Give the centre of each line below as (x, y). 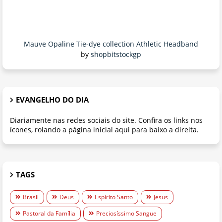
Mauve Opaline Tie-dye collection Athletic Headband (111, 44)
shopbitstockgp (116, 55)
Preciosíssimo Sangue (126, 214)
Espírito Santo (114, 197)
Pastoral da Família (49, 214)
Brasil (31, 197)
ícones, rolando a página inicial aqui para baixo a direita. (104, 130)
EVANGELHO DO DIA (52, 100)
